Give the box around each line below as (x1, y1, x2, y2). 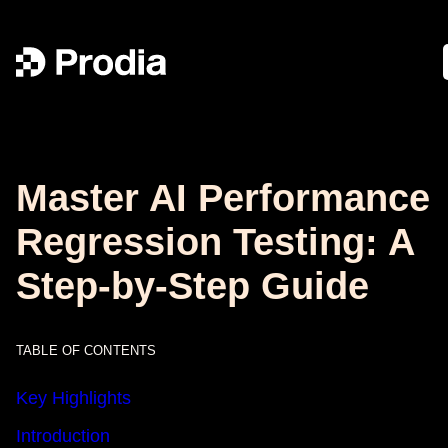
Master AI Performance (16, 177, 430, 219)
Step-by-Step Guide (16, 265, 369, 307)
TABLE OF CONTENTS (16, 343, 157, 358)
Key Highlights (16, 388, 131, 409)
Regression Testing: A (16, 221, 414, 263)
